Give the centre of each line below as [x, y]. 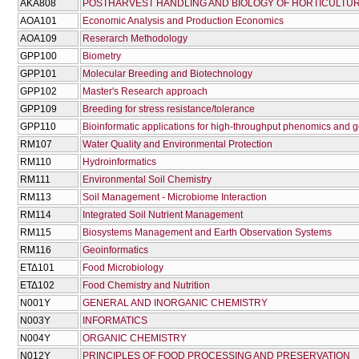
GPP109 [38, 109]
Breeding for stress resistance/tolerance [169, 109]
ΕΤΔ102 [37, 286]
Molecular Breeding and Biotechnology [167, 74]
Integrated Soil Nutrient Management [163, 215]
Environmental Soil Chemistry [147, 180]
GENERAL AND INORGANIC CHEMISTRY [175, 303]
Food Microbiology [123, 268]
